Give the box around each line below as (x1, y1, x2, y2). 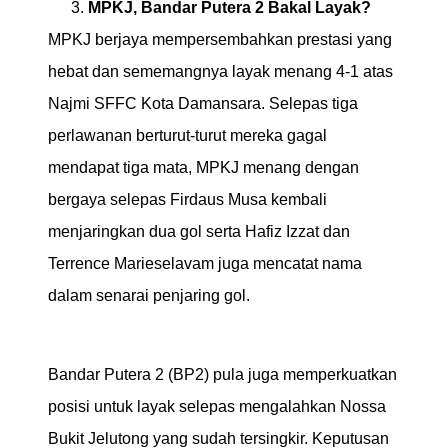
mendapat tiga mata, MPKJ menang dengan (48, 159, 359, 177)
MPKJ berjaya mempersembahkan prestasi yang (48, 31, 392, 49)
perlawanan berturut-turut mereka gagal (48, 127, 327, 145)
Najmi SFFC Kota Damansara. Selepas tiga (48, 95, 358, 113)
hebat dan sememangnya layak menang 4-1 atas (48, 63, 393, 81)
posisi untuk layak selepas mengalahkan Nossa (48, 397, 386, 415)
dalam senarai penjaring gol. (48, 287, 250, 305)
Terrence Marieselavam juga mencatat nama (48, 255, 362, 273)
